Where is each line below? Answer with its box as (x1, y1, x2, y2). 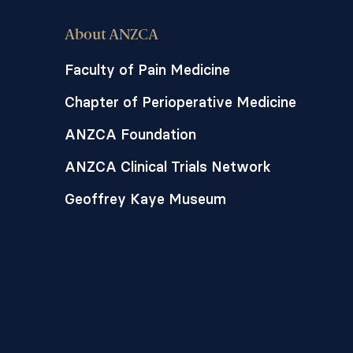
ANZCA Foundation (65, 125, 197, 143)
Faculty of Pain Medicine (65, 61, 231, 79)
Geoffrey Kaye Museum (65, 190, 227, 208)
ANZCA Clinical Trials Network (65, 158, 272, 176)
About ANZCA (65, 28, 159, 43)
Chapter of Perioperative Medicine (65, 93, 297, 111)
